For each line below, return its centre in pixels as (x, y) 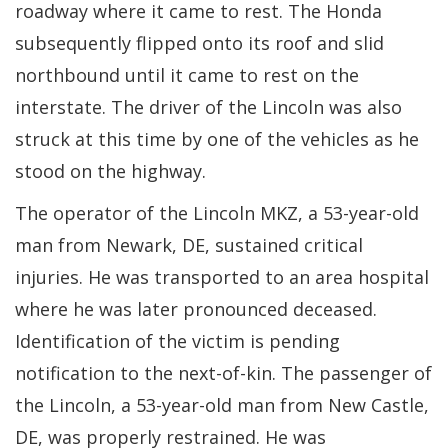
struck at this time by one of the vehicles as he (217, 138)
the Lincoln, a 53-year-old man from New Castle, (222, 404)
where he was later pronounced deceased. (196, 308)
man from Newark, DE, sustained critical (189, 244)
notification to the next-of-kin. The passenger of (223, 372)
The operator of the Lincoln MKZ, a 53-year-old (217, 212)
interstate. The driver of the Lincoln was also (208, 106)
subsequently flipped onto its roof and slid (199, 42)
